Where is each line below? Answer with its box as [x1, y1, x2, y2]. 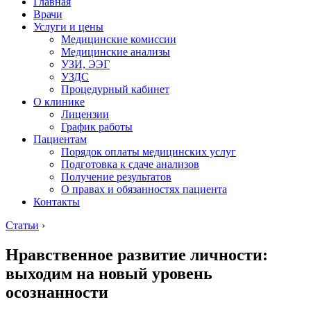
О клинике [33, 96, 85, 108]
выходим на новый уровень [6, 264, 212, 283]
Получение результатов [61, 171, 171, 183]
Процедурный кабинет [61, 83, 169, 95]
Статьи [6, 219, 39, 231]
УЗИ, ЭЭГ [61, 58, 110, 70]
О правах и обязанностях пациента [61, 183, 227, 195]
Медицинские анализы [61, 46, 170, 58]
